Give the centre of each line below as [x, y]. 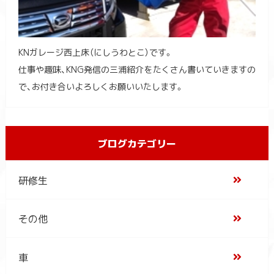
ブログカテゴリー [137, 143]
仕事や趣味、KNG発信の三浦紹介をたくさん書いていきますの [137, 69]
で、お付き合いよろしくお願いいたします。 [101, 86]
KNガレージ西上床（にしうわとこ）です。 [95, 52]
